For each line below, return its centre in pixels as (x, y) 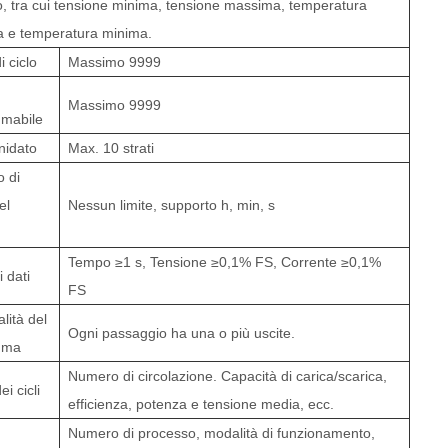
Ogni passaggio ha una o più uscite (180, 332)
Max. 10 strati (111, 147)
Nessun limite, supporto (143, 204)
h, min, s (248, 204)
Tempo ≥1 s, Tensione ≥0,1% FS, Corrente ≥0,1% (225, 261)
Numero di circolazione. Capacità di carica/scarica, (228, 375)
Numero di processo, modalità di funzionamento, (222, 432)
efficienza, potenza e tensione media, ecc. (201, 403)
